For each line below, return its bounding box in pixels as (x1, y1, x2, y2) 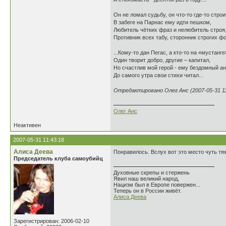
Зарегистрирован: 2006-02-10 (14, 218, 89, 224)
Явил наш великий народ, (114, 176, 179, 182)
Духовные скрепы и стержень (114, 169, 190, 176)
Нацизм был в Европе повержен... (114, 182, 200, 188)
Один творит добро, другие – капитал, (114, 57, 210, 63)
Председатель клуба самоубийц (14, 155, 103, 161)
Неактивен (14, 122, 41, 128)
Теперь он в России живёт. (114, 188, 182, 194)
